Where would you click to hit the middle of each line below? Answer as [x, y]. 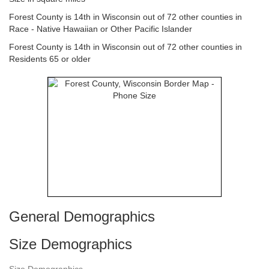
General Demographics [82, 216]
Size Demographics [71, 244]
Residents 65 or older [50, 59]
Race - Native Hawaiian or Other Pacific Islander [101, 29]
